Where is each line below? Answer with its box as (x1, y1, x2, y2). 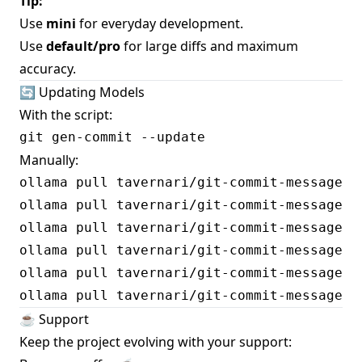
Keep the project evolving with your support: (19, 333, 292, 351)
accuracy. (19, 60, 76, 78)
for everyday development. (76, 15, 243, 33)
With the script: (19, 106, 112, 124)
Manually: (19, 151, 78, 170)
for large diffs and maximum (120, 37, 298, 56)
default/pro (46, 37, 120, 56)
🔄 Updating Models (19, 83, 145, 102)
